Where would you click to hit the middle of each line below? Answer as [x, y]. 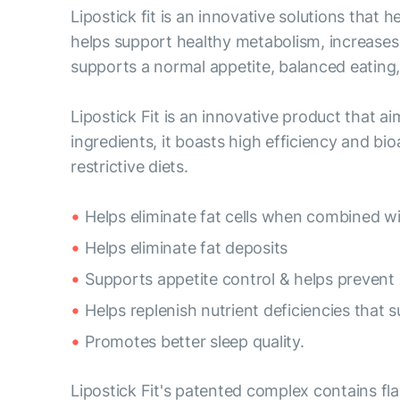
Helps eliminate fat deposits [187, 248]
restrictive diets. [129, 167]
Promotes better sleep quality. [195, 342]
